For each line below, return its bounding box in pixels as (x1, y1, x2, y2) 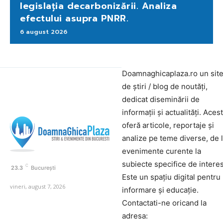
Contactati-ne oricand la (122, 198, 207, 208)
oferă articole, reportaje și (122, 120, 214, 130)
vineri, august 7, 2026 (10, 182, 65, 190)
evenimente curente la (122, 146, 201, 156)
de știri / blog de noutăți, (122, 82, 208, 92)
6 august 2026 (20, 27, 67, 37)
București (31, 164, 56, 171)
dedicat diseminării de (122, 95, 200, 105)
